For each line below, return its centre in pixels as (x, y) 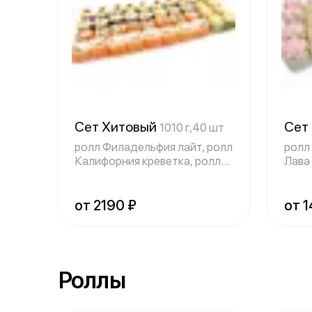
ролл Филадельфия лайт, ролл (154, 147)
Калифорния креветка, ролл (148, 161)
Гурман (93, 175)
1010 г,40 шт (192, 127)
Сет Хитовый (117, 127)
